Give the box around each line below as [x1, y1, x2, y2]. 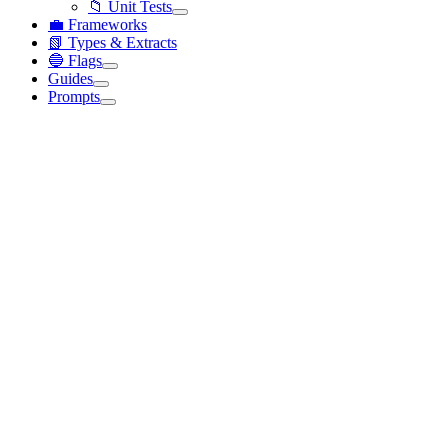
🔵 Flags [48, 52, 102, 69]
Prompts [48, 88, 100, 105]
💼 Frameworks [48, 16, 147, 33]
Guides [48, 70, 93, 87]
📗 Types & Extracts [48, 34, 177, 51]
